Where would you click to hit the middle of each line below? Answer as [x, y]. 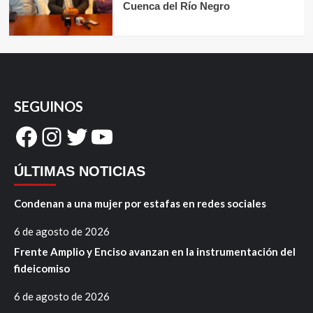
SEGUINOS [49, 107]
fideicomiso [42, 269]
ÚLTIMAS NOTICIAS [80, 172]
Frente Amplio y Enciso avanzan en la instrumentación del [155, 252]
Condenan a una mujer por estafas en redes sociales [140, 204]
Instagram [95, 136]
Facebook [67, 136]
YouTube [137, 136]
